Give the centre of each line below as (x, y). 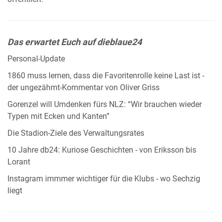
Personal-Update (36, 59)
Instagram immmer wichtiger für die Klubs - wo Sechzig (104, 179)
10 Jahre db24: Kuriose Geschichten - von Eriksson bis (102, 150)
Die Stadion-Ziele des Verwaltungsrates (76, 133)
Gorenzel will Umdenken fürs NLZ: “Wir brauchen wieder (105, 104)
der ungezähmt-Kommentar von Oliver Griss (83, 87)
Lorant (19, 162)
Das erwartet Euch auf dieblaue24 (75, 42)
